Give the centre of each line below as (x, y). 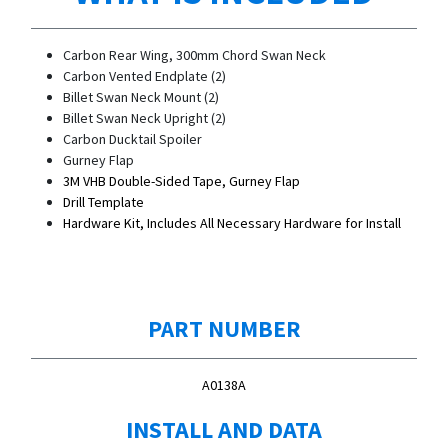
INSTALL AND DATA (224, 429)
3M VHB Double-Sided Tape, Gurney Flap (181, 180)
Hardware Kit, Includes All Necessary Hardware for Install (232, 222)
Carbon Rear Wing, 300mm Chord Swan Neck (194, 54)
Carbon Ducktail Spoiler (132, 138)
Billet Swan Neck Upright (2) (144, 117)
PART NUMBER (224, 327)
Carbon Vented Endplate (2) (144, 75)
